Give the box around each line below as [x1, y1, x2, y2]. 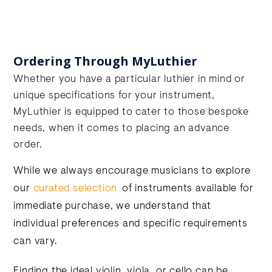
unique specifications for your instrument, [13, 91, 216, 101]
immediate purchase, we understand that [13, 202, 211, 211]
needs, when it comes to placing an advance [13, 124, 230, 134]
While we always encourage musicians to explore [13, 166, 251, 176]
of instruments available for [119, 184, 254, 194]
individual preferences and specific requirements [13, 219, 248, 229]
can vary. [13, 237, 58, 246]
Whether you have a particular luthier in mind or [13, 75, 245, 84]
